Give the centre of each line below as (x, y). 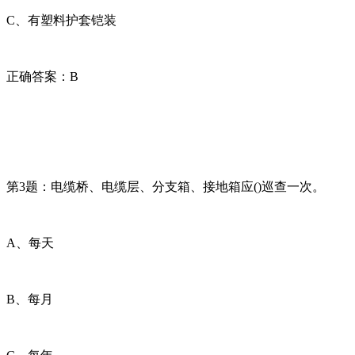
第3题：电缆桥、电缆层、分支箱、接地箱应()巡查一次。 (166, 186)
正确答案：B (42, 76)
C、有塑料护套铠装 (61, 20)
